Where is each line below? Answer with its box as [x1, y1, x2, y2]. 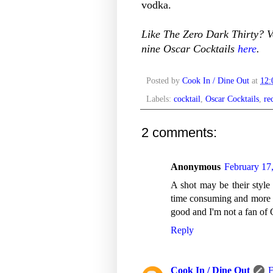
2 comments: [141, 125, 217, 141]
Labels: [146, 94, 174, 104]
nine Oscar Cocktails [141, 42, 238, 55]
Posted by [146, 76, 182, 86]
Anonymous [171, 161, 221, 172]
